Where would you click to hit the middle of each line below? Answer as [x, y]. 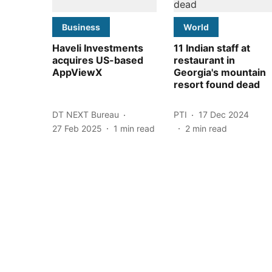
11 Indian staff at [212, 48]
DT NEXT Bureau [86, 115]
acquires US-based [98, 60]
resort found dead [217, 84]
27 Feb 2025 [77, 128]
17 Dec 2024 [224, 115]
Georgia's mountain [220, 72]
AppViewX [77, 72]
